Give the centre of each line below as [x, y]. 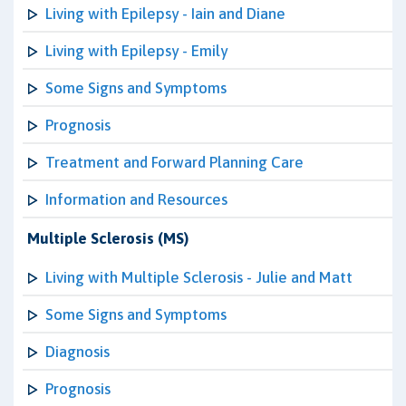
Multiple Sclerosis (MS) [108, 238]
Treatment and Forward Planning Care [174, 162]
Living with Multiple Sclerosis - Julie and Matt [199, 277]
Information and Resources [136, 199]
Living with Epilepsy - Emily [136, 51]
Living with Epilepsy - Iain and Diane [165, 14]
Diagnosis [77, 352]
